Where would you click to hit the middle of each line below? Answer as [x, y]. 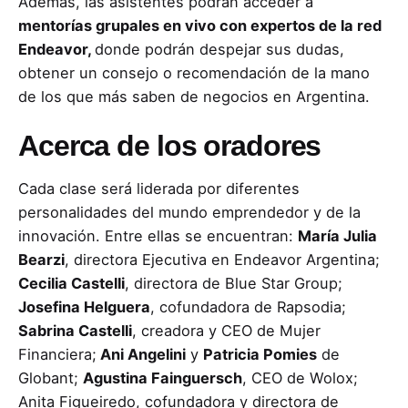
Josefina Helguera [84, 306]
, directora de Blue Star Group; [234, 283]
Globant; [51, 377]
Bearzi [41, 259]
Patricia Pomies [260, 354]
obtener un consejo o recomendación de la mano [194, 73]
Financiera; [57, 354]
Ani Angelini [141, 354]
